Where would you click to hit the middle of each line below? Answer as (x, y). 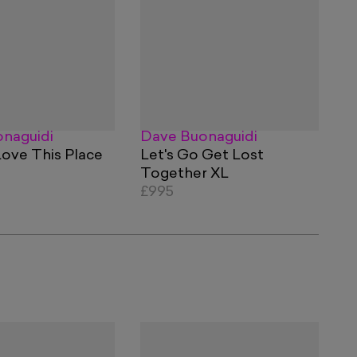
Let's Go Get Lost (202, 156)
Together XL (184, 175)
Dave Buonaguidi (199, 138)
